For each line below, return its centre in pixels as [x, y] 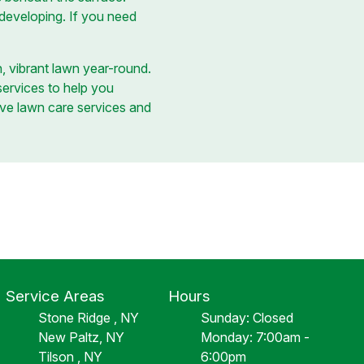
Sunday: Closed [247, 318]
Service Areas [55, 296]
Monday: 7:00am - [256, 337]
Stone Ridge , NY [88, 318]
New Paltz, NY [81, 337]
